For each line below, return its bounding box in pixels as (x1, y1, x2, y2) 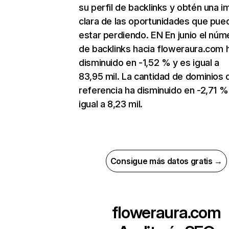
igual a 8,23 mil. (79, 99, 143, 110)
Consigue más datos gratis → (110, 156, 223, 167)
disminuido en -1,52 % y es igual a (79, 57, 219, 68)
